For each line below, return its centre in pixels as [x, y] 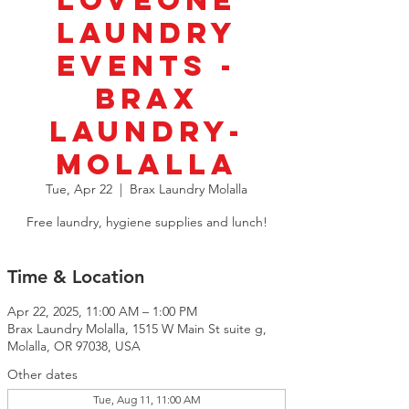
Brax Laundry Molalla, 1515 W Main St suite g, [137, 329]
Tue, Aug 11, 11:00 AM [147, 400]
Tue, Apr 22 [79, 189]
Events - [147, 66]
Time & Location [76, 277]
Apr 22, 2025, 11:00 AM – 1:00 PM [102, 312]
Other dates [42, 375]
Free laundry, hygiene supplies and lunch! [147, 222]
